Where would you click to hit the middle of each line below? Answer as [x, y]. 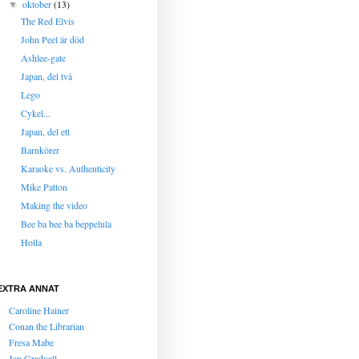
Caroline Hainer [39, 310]
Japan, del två [46, 76]
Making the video [54, 205]
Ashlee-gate [43, 58]
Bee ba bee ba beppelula [66, 224]
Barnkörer [40, 150]
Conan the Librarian [46, 326]
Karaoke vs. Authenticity [68, 168]
